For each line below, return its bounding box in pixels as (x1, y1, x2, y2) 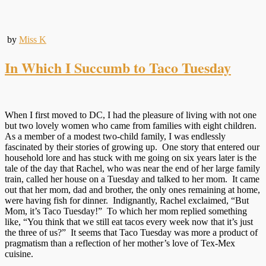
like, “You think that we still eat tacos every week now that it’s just (5, 216, 253, 227)
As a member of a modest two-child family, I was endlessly (5, 131, 226, 141)
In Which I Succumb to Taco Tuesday (5, 56, 231, 78)
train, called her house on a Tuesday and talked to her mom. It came (5, 173, 259, 184)
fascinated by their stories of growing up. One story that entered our (5, 141, 259, 152)
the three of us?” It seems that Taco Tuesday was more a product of (5, 227, 258, 237)
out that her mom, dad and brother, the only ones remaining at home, (5, 184, 260, 195)
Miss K (19, 34, 46, 45)
